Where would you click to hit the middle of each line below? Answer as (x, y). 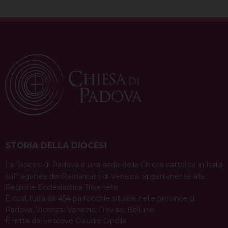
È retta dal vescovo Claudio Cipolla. (66, 221)
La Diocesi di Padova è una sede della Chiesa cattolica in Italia (114, 165)
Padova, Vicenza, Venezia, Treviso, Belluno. (80, 209)
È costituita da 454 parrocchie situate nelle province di (101, 198)
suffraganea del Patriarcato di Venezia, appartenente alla (105, 176)
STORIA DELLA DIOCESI (56, 145)
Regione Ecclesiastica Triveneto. (62, 187)
